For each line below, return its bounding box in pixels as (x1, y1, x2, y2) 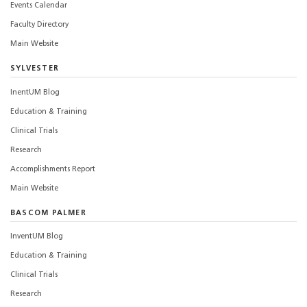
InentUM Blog (10, 88, 60, 97)
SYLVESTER (10, 64, 59, 73)
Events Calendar (10, 1, 67, 10)
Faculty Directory (10, 21, 69, 29)
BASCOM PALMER (10, 209, 86, 217)
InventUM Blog (10, 233, 63, 241)
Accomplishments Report (10, 165, 95, 173)
